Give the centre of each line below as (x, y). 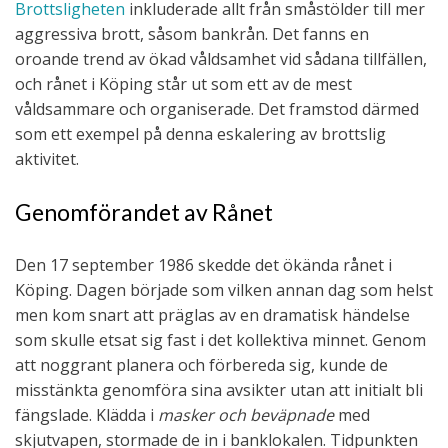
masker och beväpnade (246, 415)
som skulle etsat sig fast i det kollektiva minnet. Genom (220, 340)
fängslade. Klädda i (86, 415)
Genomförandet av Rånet (144, 212)
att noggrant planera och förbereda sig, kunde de (201, 365)
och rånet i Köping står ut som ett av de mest (183, 84)
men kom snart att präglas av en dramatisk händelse (212, 315)
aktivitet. (47, 159)
